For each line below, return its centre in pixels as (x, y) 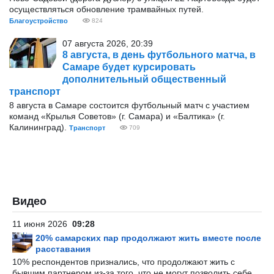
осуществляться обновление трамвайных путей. (106, 9)
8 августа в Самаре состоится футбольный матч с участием (129, 105)
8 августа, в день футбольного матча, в (159, 55)
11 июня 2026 (42, 224)
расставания (63, 249)
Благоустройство (39, 21)
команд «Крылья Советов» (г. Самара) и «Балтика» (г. (117, 116)
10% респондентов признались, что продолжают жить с (124, 262)
